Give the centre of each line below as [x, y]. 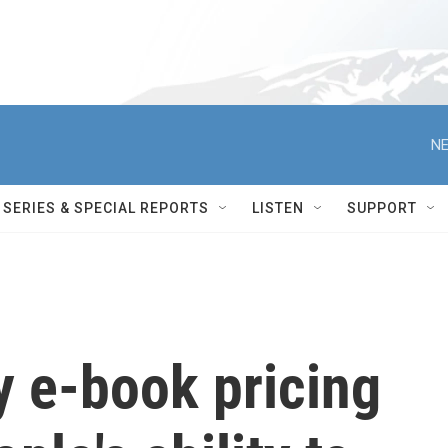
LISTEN [278, 208]
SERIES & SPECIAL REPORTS [106, 208]
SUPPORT [382, 208]
